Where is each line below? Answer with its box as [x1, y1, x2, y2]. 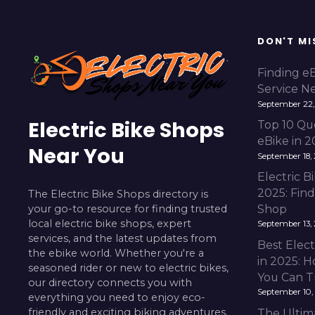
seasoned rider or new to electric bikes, [28, 261, 229, 274]
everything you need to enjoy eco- [28, 290, 205, 304]
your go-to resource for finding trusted [28, 202, 227, 215]
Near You [28, 142, 124, 171]
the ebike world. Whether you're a [28, 246, 204, 259]
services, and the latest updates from [28, 231, 217, 245]
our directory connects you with [28, 276, 192, 289]
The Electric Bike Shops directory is [28, 187, 208, 200]
